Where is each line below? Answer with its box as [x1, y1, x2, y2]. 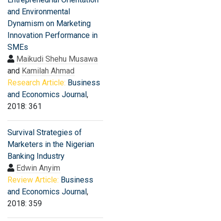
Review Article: [7, 175, 59, 184]
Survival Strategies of [7, 128, 82, 137]
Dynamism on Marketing [7, 19, 91, 28]
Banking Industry [7, 151, 65, 161]
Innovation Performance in [7, 31, 98, 40]
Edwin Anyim [16, 163, 60, 173]
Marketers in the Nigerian [7, 140, 94, 149]
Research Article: [7, 78, 66, 87]
